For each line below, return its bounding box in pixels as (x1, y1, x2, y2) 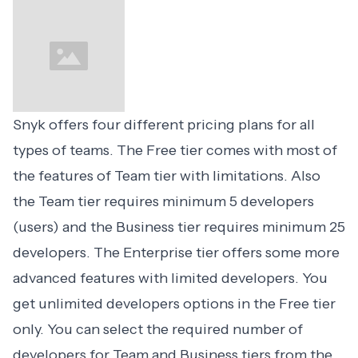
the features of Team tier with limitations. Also (13, 167, 320, 185)
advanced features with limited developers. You (13, 269, 328, 288)
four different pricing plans (92, 116, 273, 134)
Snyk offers (13, 116, 92, 134)
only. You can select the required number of (13, 320, 303, 339)
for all (273, 116, 315, 134)
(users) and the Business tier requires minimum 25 (13, 218, 345, 237)
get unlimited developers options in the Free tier (13, 295, 336, 313)
